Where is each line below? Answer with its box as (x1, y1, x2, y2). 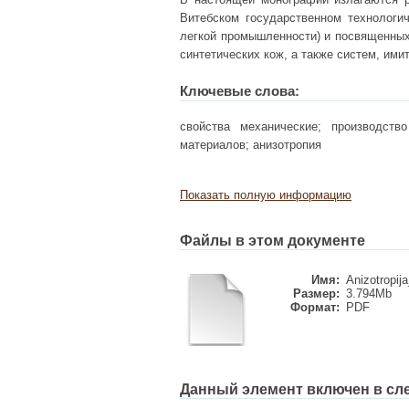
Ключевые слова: (180, 83, 299, 99)
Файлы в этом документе (180, 233, 365, 248)
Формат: (290, 300, 340, 314)
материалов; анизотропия (180, 138, 321, 152)
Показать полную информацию (180, 188, 351, 202)
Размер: (293, 287, 340, 300)
